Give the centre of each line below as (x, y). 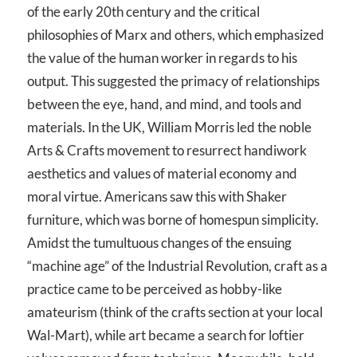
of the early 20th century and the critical (143, 12)
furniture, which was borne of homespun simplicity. (173, 220)
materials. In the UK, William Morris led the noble (169, 127)
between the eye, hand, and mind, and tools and (165, 104)
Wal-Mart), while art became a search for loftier (166, 335)
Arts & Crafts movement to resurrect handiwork (167, 151)
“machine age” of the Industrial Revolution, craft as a (177, 266)
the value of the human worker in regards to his (162, 58)
